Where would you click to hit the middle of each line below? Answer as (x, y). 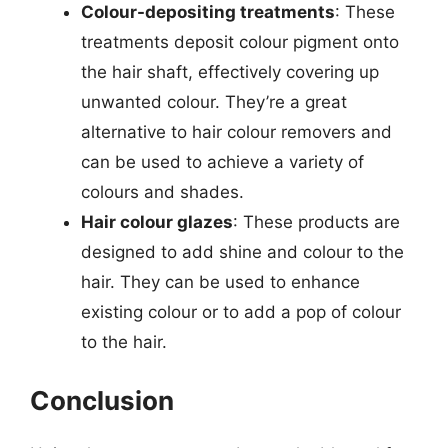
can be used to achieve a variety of (222, 162)
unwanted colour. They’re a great (214, 102)
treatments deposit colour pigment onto (240, 42)
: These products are (316, 222)
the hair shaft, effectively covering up (230, 72)
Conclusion (102, 400)
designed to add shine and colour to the (242, 252)
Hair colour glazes (157, 222)
